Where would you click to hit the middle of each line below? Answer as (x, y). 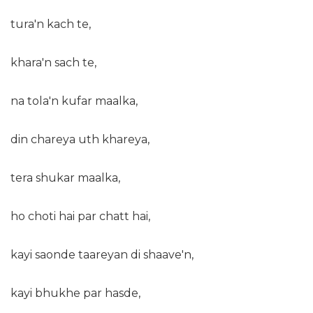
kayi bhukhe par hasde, (75, 293)
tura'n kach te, (51, 24)
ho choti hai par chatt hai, (80, 217)
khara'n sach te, (53, 63)
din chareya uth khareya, (80, 140)
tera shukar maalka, (65, 178)
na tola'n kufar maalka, (74, 101)
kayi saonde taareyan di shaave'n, (102, 255)
